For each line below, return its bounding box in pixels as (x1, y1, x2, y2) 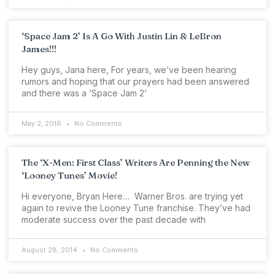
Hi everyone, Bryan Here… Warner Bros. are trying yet (21, 191, 243, 201)
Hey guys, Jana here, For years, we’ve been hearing (21, 64, 236, 75)
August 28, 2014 (21, 246, 79, 254)
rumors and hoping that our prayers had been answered (21, 76, 249, 87)
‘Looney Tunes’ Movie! (21, 169, 117, 181)
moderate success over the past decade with (21, 214, 206, 225)
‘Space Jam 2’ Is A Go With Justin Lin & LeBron (21, 30, 222, 42)
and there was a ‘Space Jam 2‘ (21, 88, 147, 98)
